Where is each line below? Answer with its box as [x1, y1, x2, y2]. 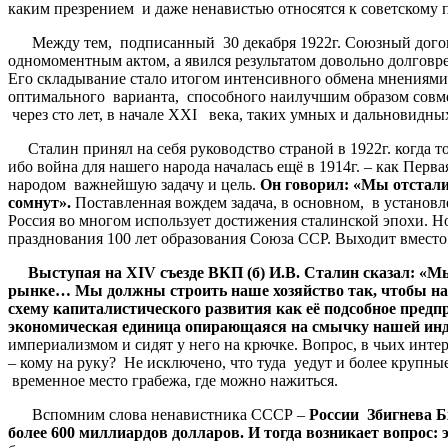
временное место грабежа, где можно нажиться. [8, 371, 338, 389]
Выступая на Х [8, 263, 138, 281]
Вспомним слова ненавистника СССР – [8, 405, 309, 423]
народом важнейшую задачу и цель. [8, 175, 260, 193]
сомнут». [8, 193, 75, 211]
